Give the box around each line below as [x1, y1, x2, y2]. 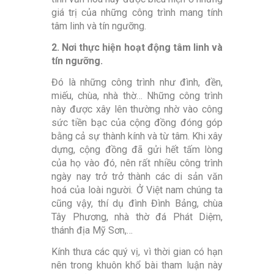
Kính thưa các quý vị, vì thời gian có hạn [51, 246, 223, 258]
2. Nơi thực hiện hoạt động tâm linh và [51, 42, 223, 54]
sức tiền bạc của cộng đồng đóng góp [51, 117, 223, 129]
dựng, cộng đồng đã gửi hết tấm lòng [51, 144, 223, 156]
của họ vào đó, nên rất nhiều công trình [51, 157, 223, 169]
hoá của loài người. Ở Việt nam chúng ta [51, 184, 223, 196]
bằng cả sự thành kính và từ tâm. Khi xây [51, 130, 223, 143]
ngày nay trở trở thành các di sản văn [51, 171, 223, 183]
